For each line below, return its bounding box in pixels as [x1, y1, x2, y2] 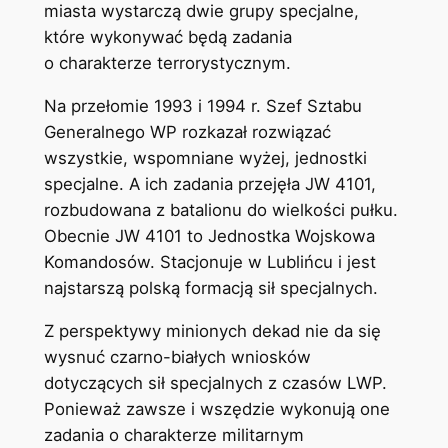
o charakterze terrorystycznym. [43, 52, 291, 73]
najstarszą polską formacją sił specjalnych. [43, 277, 378, 298]
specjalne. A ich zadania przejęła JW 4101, [43, 173, 376, 194]
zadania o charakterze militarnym [43, 424, 304, 445]
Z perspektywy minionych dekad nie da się [43, 320, 381, 341]
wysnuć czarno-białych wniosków [43, 346, 311, 367]
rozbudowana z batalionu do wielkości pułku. [43, 199, 398, 220]
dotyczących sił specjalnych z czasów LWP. [43, 372, 387, 393]
